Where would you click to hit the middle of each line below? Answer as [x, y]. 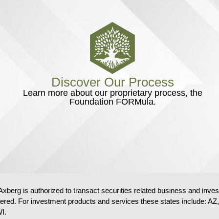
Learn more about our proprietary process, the [112, 93]
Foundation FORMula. [112, 102]
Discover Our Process [112, 82]
